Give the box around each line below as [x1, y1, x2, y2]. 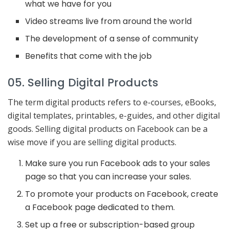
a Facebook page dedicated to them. [25, 201, 175, 214]
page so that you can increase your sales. [25, 171, 192, 183]
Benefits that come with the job [25, 50, 152, 62]
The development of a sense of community [25, 32, 199, 44]
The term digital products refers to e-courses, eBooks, [8, 97, 216, 108]
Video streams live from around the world [25, 15, 192, 27]
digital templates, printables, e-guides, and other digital [8, 110, 220, 122]
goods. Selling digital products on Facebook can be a [8, 123, 208, 135]
